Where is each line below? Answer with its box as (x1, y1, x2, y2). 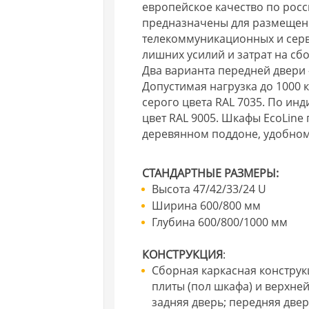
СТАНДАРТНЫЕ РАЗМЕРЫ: (142, 165, 279, 181)
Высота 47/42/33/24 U (152, 181, 267, 197)
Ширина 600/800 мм (152, 197, 261, 213)
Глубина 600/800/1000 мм (152, 214, 288, 230)
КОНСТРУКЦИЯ (142, 246, 223, 262)
